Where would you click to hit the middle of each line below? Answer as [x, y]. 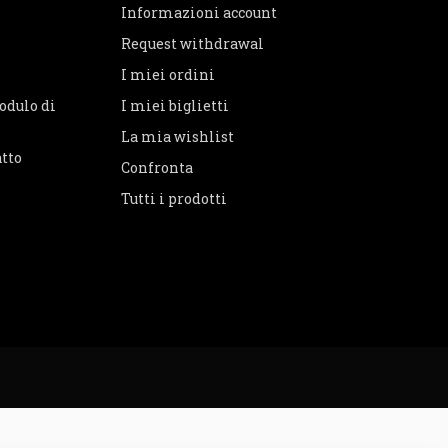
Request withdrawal [192, 44]
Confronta [157, 168]
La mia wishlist [177, 137]
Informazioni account [199, 13]
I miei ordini [168, 75]
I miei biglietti [175, 106]
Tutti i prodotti [174, 199]
